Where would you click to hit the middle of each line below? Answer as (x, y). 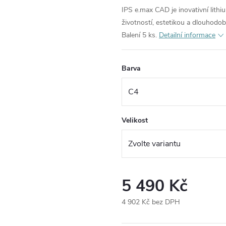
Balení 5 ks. (139, 35)
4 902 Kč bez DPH (151, 202)
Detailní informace (187, 35)
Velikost (135, 120)
